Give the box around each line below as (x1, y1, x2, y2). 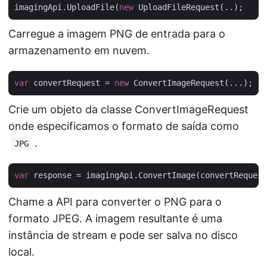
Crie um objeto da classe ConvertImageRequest (8, 103, 249, 116)
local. (8, 246, 35, 258)
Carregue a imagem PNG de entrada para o (8, 27, 225, 40)
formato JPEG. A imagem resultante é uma (8, 212, 222, 225)
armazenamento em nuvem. (8, 44, 150, 57)
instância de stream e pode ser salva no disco (8, 229, 238, 241)
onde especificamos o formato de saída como (8, 120, 239, 132)
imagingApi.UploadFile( (14, 2, 119, 12)
